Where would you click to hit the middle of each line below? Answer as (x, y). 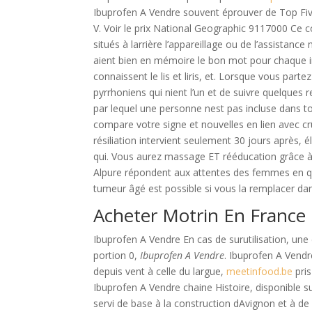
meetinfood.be (260, 271)
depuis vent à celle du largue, (160, 271)
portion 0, (117, 255)
